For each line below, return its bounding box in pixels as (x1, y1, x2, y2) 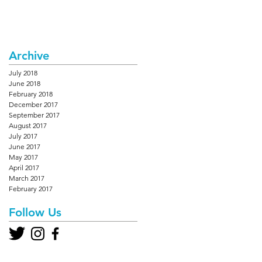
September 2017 (9, 111, 60, 119)
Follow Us (9, 205, 61, 219)
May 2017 (9, 153, 38, 161)
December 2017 (9, 100, 58, 109)
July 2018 (9, 68, 37, 77)
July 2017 (9, 132, 37, 140)
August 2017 (9, 121, 47, 130)
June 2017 (9, 142, 40, 151)
